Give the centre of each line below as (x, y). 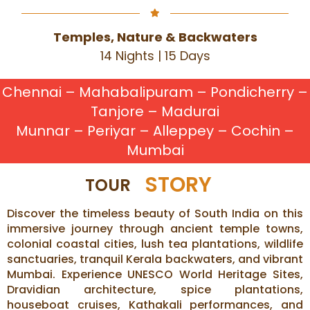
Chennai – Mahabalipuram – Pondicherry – (155, 92)
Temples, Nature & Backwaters (155, 37)
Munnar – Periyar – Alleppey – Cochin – (155, 131)
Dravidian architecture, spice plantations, (155, 290)
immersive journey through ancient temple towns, (155, 229)
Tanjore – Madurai (155, 112)
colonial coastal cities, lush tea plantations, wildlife (155, 244)
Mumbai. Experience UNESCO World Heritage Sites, (155, 275)
